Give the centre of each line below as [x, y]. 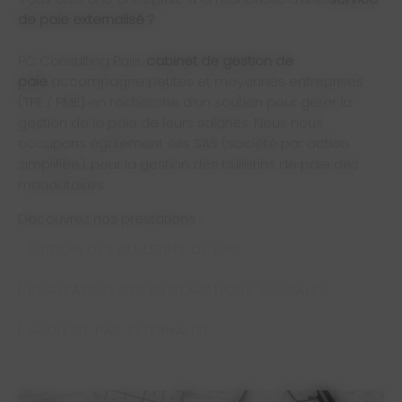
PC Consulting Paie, [82, 61]
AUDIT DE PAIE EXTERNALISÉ [119, 330]
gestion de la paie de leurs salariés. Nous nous [170, 122]
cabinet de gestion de [220, 61]
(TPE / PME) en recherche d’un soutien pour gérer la [185, 102]
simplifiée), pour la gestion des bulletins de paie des [188, 164]
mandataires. [61, 184]
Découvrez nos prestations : [111, 218]
